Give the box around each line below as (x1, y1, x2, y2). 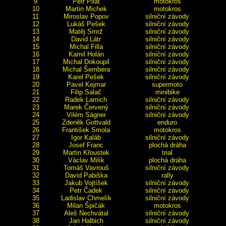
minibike (155, 88, 180, 96)
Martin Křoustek (63, 149, 109, 156)
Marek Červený (64, 103, 108, 111)
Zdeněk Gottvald (62, 119, 110, 126)
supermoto (152, 81, 183, 88)
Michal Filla (69, 43, 103, 50)
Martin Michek (65, 5, 107, 13)
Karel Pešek (68, 73, 104, 81)
